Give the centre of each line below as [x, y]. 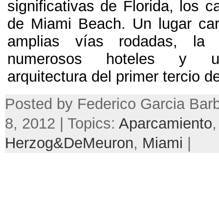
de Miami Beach [64, 23]
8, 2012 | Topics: [62, 123]
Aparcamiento [165, 123]
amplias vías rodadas [90, 41]
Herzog [29, 143]
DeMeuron [99, 143]
